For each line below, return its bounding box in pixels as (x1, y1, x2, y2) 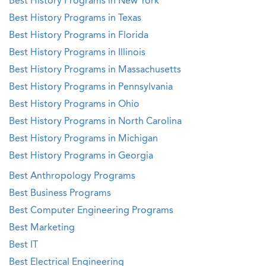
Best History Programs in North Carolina (9, 117, 182, 126)
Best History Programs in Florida (9, 31, 148, 40)
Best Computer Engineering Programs (9, 206, 173, 216)
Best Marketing (9, 223, 75, 233)
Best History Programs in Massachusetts (9, 65, 181, 75)
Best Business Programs (9, 189, 111, 198)
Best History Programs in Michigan (9, 134, 158, 144)
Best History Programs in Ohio (9, 100, 140, 109)
